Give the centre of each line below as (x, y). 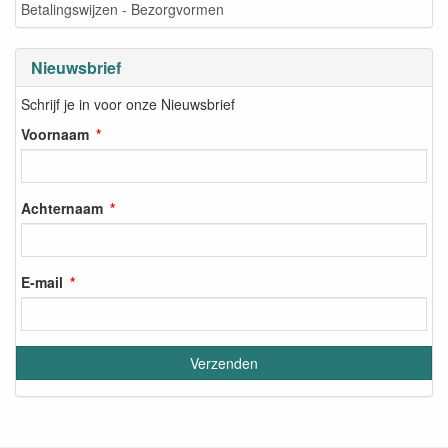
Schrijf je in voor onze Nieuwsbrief (128, 104)
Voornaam (55, 134)
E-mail (42, 282)
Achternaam (62, 208)
